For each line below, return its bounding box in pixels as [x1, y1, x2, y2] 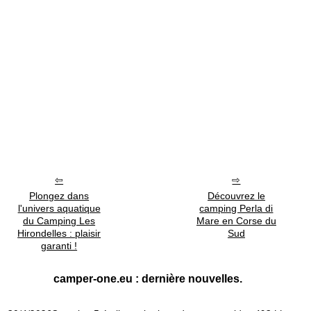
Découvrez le [207, 190, 265, 201]
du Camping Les [23, 215, 96, 226]
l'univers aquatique [17, 202, 101, 214]
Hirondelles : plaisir [17, 227, 101, 239]
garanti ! [41, 239, 78, 251]
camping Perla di [199, 202, 274, 214]
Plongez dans [29, 190, 90, 201]
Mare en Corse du [196, 215, 276, 226]
